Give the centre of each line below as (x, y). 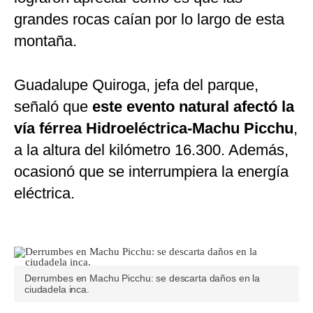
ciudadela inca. (57, 290)
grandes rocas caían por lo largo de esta (149, 20)
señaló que (53, 107)
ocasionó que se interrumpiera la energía (151, 172)
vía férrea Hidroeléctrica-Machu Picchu (154, 129)
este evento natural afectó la (193, 107)
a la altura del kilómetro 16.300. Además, (151, 150)
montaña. (45, 41)
